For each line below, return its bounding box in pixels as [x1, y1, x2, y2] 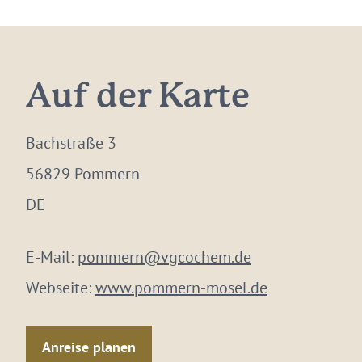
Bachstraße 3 [26, 133, 116, 154]
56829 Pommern [26, 163, 140, 184]
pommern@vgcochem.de [78, 246, 251, 267]
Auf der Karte [26, 82, 250, 113]
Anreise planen [42, 337, 136, 356]
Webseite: [26, 277, 95, 298]
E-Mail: [26, 246, 78, 267]
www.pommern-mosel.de [95, 277, 267, 298]
